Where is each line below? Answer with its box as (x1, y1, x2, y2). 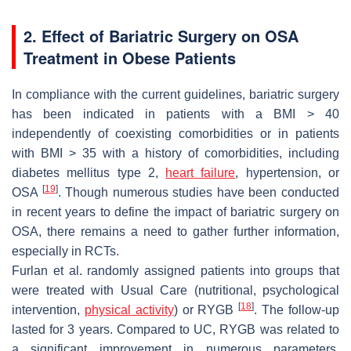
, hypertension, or (235, 165, 340, 179)
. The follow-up (254, 302, 340, 317)
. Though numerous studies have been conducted (57, 185, 340, 199)
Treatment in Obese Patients (24, 45, 236, 69)
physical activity (84, 302, 174, 317)
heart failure (165, 165, 236, 179)
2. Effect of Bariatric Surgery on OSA (24, 24, 299, 47)
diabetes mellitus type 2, (12, 165, 166, 179)
